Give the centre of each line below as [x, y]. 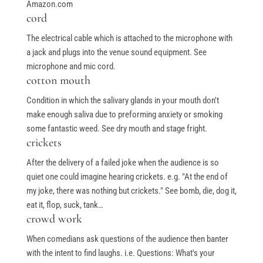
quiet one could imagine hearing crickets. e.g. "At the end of [127, 177]
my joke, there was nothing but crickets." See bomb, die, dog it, [131, 191]
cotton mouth [58, 81]
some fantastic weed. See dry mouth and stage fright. [117, 129]
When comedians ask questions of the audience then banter [127, 239]
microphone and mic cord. [71, 67]
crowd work [54, 219]
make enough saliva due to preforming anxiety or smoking [124, 115]
